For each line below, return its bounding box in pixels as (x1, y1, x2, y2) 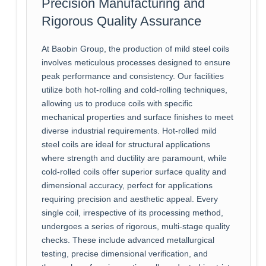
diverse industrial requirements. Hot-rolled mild (41, 126, 217, 136)
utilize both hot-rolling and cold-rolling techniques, (41, 85, 227, 95)
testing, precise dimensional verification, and (41, 249, 208, 259)
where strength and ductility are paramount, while (41, 154, 227, 163)
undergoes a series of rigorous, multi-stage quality (41, 222, 230, 232)
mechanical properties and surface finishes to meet (41, 113, 233, 122)
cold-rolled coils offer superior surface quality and (41, 167, 226, 177)
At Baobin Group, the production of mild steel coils (41, 45, 229, 54)
